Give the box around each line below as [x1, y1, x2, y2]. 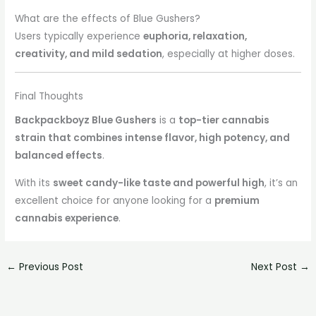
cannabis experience [15, 211, 119, 225]
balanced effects [15, 149, 103, 163]
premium [214, 193, 260, 207]
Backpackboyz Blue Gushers [15, 114, 157, 128]
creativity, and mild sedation [15, 47, 163, 61]
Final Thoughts [15, 89, 84, 103]
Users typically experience [15, 29, 144, 43]
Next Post [250, 260, 300, 274]
